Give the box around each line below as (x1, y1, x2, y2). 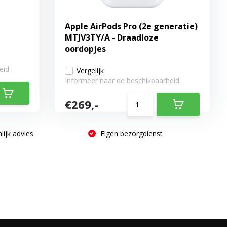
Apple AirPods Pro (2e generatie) (65, 21, 198, 32)
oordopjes (65, 43, 106, 54)
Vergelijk (77, 66, 104, 75)
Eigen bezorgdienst (98, 129, 163, 138)
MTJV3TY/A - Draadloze (65, 32, 159, 43)
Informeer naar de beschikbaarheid (65, 75, 180, 85)
